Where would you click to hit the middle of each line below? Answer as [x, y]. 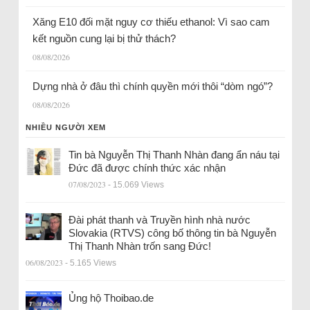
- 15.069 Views [136, 184]
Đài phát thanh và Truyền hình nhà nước [159, 219]
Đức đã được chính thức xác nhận [147, 167]
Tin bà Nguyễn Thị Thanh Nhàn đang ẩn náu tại [174, 154]
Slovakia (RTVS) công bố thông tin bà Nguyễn [172, 232]
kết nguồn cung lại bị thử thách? [105, 38]
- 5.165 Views [90, 263]
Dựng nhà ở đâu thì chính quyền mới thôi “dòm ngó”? [152, 86]
